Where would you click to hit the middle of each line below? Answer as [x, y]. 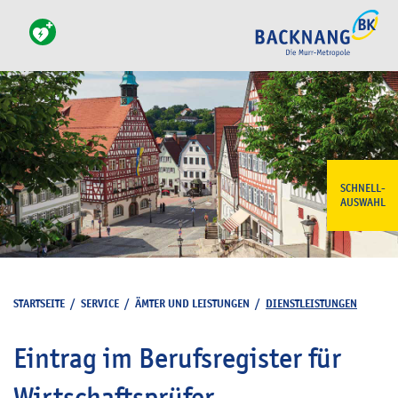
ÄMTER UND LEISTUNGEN [192, 303]
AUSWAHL [362, 203]
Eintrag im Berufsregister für [177, 358]
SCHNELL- [362, 188]
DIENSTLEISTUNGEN [311, 303]
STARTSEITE [39, 303]
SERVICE [100, 303]
